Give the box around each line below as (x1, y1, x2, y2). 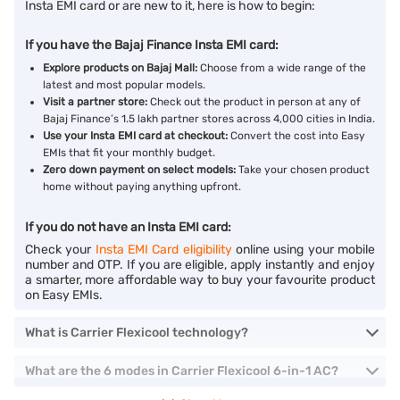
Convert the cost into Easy (230, 129, 365, 142)
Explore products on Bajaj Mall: (43, 62, 200, 74)
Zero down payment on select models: (43, 163, 238, 176)
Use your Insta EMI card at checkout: (43, 129, 230, 142)
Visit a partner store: (43, 96, 150, 108)
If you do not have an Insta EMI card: (25, 220, 231, 235)
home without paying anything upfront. (43, 180, 241, 193)
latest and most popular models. (43, 79, 205, 91)
